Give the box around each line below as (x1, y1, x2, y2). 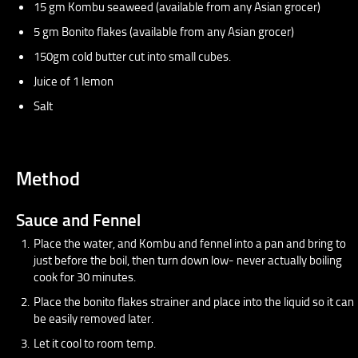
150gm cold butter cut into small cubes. (34, 49, 231, 64)
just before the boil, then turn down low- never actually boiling (34, 253, 342, 268)
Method (16, 166, 80, 190)
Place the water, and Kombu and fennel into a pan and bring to (34, 236, 346, 251)
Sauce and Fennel (16, 209, 141, 230)
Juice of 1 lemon (34, 74, 113, 89)
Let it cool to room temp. (34, 336, 156, 351)
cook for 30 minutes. (34, 269, 136, 284)
